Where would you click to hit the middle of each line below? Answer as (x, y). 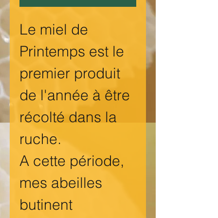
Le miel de (54, 30)
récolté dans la (68, 117)
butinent (46, 205)
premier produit (70, 73)
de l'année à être (75, 95)
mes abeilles (61, 183)
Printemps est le (72, 52)
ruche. (40, 139)
